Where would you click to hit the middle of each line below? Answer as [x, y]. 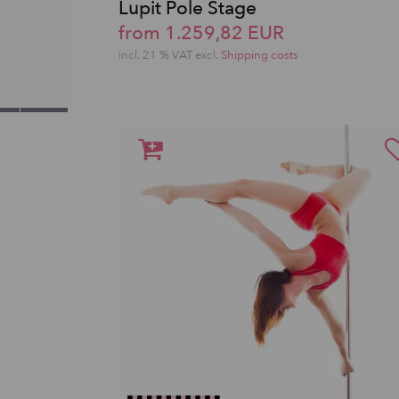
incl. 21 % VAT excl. [170, 55]
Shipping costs [260, 55]
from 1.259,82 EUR [201, 33]
